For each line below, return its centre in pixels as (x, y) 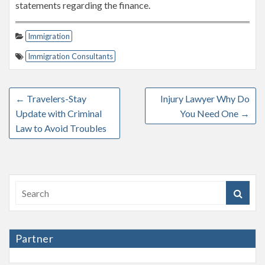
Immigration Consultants (70, 56)
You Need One (210, 113)
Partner (35, 238)
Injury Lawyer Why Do (205, 98)
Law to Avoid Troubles (61, 128)
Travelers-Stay (56, 98)
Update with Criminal (59, 113)
